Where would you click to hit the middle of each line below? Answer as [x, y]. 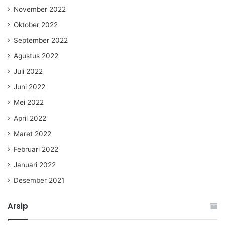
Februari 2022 [36, 149]
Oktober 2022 [36, 25]
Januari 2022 [35, 165]
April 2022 [30, 118]
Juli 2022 [28, 72]
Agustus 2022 [36, 56]
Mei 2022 [29, 103]
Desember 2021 [39, 181]
